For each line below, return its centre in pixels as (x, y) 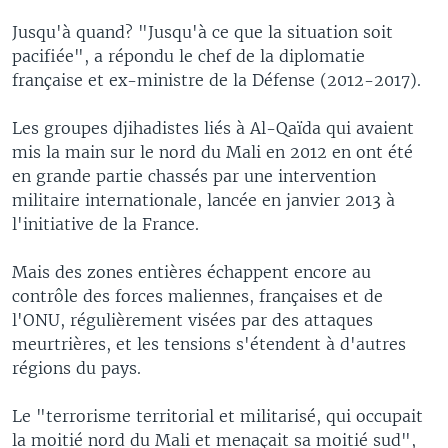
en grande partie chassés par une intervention (194, 175)
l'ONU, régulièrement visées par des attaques (192, 319)
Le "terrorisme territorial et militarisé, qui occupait (217, 415)
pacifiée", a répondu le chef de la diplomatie (188, 55)
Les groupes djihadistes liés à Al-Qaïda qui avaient (213, 127)
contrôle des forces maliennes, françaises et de (197, 295)
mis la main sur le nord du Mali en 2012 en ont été (212, 151)
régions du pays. (76, 367)
